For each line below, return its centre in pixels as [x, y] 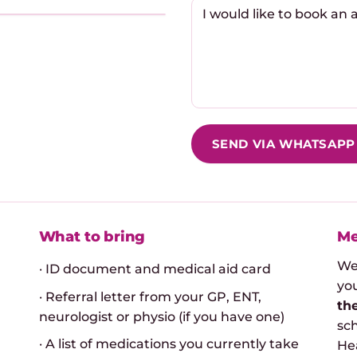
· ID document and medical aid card [155, 269]
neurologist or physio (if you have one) [161, 316]
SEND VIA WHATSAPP [283, 144]
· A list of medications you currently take [169, 344]
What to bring [92, 236]
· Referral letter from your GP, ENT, [150, 296]
